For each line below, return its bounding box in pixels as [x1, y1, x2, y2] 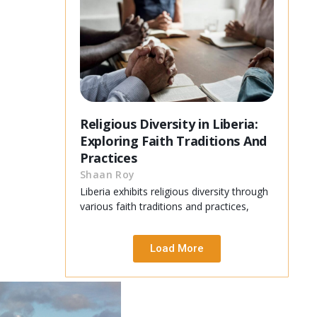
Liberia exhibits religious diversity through [80, 184, 268, 198]
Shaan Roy [80, 167, 135, 181]
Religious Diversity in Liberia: [80, 115, 258, 132]
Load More [150, 241, 204, 255]
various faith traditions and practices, [80, 199, 249, 213]
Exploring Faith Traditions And [80, 132, 267, 149]
